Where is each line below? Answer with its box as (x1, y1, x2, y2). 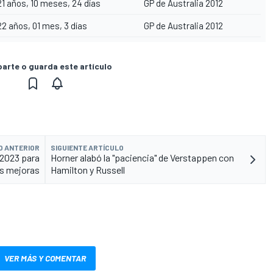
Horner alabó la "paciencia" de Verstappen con (51, 152, 234, 164)
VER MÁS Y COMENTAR (4, 253, 86, 264)
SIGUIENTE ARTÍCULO (51, 143, 124, 152)
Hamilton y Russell (51, 164, 125, 176)
